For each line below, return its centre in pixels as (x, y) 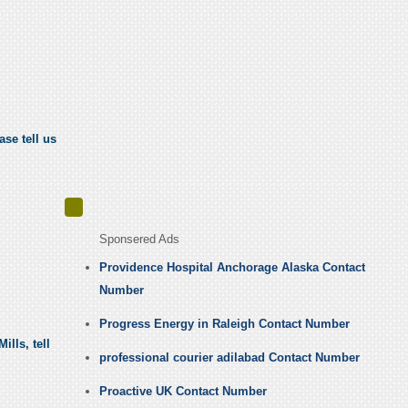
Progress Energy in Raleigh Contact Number (224, 324)
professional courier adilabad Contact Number (229, 358)
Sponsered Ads (139, 240)
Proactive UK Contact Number (183, 392)
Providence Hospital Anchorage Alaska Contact (232, 268)
